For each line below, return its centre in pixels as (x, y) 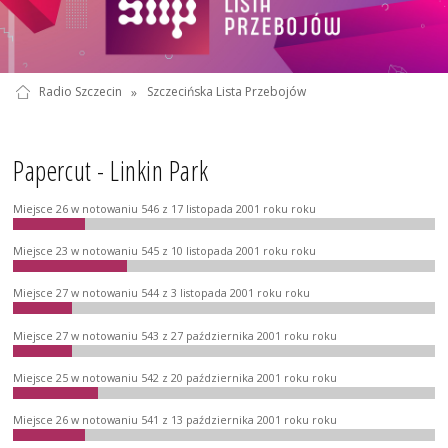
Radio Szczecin (80, 92)
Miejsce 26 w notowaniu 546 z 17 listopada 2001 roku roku (165, 208)
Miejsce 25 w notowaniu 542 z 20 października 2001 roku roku (175, 377)
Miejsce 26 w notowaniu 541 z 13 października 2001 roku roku (175, 420)
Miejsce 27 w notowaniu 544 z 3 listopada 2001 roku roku (162, 293)
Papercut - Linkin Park (111, 171)
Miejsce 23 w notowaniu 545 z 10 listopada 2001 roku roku (165, 250)
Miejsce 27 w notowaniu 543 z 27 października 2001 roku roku (175, 335)
